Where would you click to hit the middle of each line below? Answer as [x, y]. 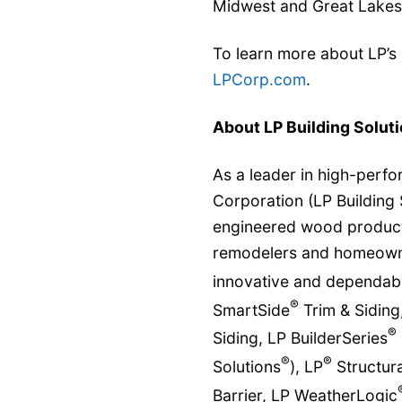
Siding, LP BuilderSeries [300, 338]
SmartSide [251, 310]
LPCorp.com [259, 79]
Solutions [247, 367]
